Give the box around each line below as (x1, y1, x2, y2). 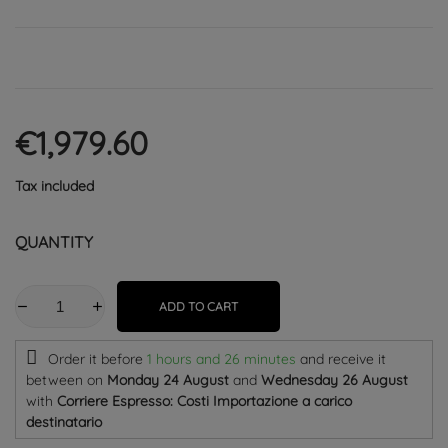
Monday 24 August (107, 371, 229, 389)
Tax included (15, 177, 94, 195)
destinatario (26, 413, 102, 431)
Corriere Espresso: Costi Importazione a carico (57, 392, 352, 410)
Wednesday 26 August (261, 371, 408, 389)
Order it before (48, 350, 147, 368)
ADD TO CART (159, 299, 238, 314)
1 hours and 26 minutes (147, 350, 296, 368)
